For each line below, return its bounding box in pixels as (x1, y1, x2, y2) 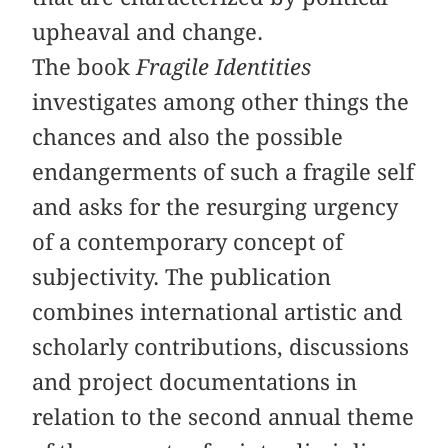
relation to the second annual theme (32, 404, 415, 431)
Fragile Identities (136, 54, 312, 81)
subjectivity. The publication (32, 264, 332, 291)
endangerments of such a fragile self (32, 159, 415, 186)
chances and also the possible (32, 124, 344, 151)
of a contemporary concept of (32, 229, 344, 256)
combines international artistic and (32, 299, 404, 326)
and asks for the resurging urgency (32, 194, 399, 221)
